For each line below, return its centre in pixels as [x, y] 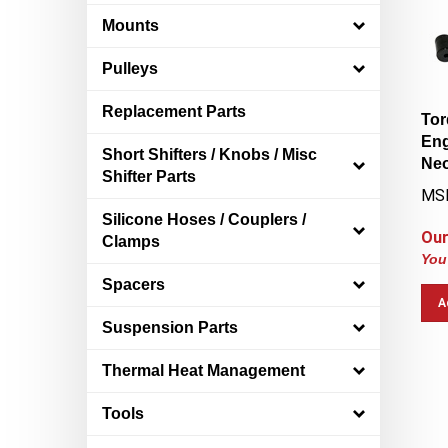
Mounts [130, 25]
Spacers [133, 284]
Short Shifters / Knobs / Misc [209, 154]
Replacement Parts [174, 111]
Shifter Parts [149, 176]
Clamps [131, 241]
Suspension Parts [170, 327]
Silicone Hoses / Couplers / [204, 219]
